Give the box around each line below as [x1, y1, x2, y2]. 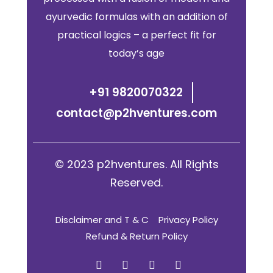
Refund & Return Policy [85, 229, 188, 243]
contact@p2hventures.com [56, 104, 217, 121]
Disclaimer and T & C [55, 213, 149, 226]
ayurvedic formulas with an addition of [45, 9, 228, 24]
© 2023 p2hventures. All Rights [54, 156, 219, 172]
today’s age [108, 46, 165, 60]
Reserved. [110, 174, 163, 190]
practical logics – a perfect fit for [57, 27, 216, 42]
